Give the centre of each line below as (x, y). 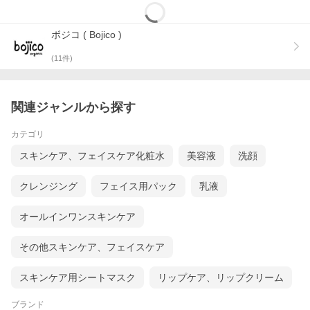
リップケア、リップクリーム (221, 278)
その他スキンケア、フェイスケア (92, 247)
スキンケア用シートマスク (77, 278)
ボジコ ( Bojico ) (86, 35)
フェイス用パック (138, 186)
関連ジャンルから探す (73, 108)
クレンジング (48, 186)
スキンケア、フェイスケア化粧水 (92, 156)
